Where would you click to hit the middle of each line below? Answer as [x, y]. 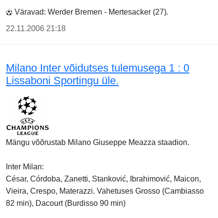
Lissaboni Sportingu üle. [62, 81]
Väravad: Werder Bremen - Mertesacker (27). [91, 12]
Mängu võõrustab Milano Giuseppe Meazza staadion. [98, 143]
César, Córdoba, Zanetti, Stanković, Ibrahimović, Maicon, [103, 179]
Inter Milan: [25, 167]
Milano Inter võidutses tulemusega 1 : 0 [98, 68]
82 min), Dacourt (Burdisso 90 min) [66, 203]
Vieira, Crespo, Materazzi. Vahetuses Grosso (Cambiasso [105, 191]
